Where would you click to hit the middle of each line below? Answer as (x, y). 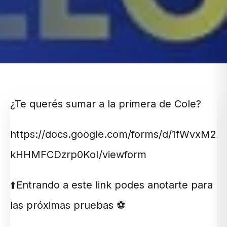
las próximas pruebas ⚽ (68, 205)
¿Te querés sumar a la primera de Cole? (106, 104)
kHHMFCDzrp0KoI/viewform (78, 154)
